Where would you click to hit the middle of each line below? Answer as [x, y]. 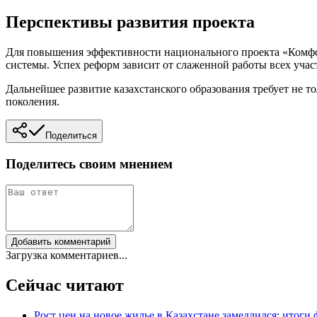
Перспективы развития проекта [130, 22]
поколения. [33, 101]
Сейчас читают [65, 286]
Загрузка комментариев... [67, 255]
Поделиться [71, 135]
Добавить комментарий [61, 242]
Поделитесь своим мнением [89, 163]
